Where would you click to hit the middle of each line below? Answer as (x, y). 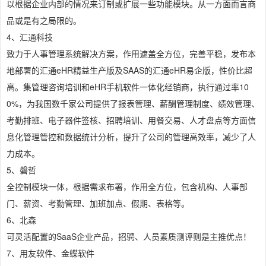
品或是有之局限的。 (44, 20)
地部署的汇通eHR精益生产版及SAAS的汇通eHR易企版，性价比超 (129, 70)
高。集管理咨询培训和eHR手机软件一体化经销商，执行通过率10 (128, 87)
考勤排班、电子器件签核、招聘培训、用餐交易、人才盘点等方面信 (131, 120)
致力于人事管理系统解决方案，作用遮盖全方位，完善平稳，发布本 (131, 54)
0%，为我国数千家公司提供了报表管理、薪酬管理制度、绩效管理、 (133, 104)
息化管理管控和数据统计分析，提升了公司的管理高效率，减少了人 (131, 137)
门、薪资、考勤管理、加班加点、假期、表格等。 (98, 203)
